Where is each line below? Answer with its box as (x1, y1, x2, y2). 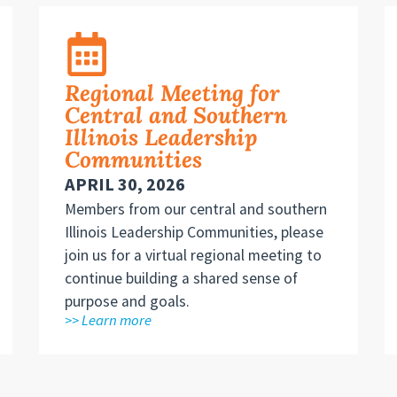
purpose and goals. (64, 291, 190, 311)
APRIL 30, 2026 (64, 172, 185, 196)
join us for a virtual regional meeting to (64, 245, 322, 265)
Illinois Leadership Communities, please (64, 222, 323, 242)
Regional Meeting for (64, 78, 280, 107)
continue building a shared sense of (64, 268, 298, 288)
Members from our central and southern (64, 198, 327, 219)
